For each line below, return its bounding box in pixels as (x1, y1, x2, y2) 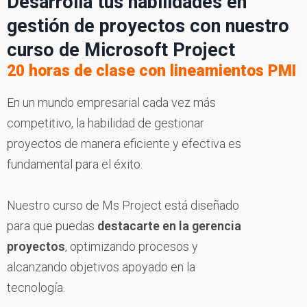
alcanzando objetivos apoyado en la (7, 259, 195, 274)
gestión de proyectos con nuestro (7, 14, 289, 37)
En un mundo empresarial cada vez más (7, 95, 216, 110)
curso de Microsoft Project (7, 38, 235, 61)
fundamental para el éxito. (7, 156, 143, 171)
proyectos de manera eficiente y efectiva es (7, 136, 241, 151)
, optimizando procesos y (65, 238, 198, 254)
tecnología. (7, 280, 65, 295)
